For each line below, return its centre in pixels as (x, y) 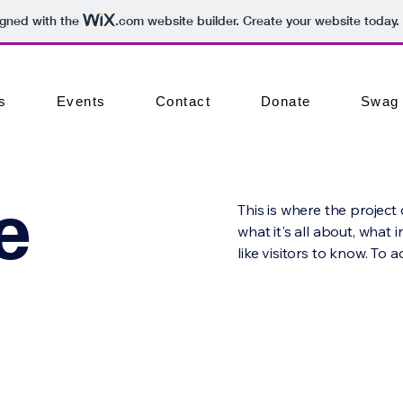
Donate (286, 101)
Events (81, 101)
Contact (183, 101)
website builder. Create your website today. (271, 21)
